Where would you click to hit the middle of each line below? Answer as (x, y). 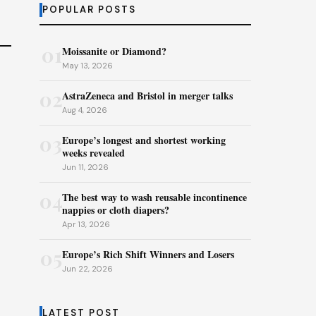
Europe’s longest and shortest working (144, 140)
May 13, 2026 (87, 66)
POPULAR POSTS (89, 10)
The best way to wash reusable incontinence (154, 197)
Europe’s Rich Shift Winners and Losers (148, 254)
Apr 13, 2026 (86, 224)
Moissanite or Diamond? (114, 51)
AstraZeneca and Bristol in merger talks (147, 96)
